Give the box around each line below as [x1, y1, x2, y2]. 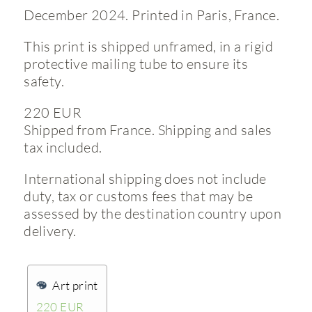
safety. [24, 72, 65, 89]
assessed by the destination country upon [24, 204, 282, 221]
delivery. [24, 221, 77, 239]
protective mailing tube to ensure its [24, 54, 249, 72]
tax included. [24, 138, 102, 155]
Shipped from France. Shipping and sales [24, 120, 272, 138]
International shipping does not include [24, 169, 267, 187]
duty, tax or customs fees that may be [24, 187, 253, 204]
